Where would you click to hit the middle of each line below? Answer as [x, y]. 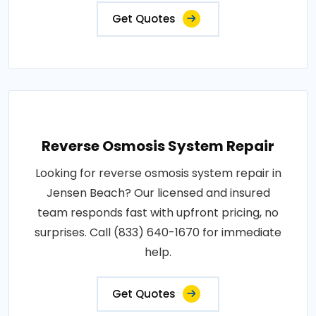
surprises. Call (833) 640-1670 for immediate [158, 232]
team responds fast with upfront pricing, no [158, 212]
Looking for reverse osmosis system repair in [158, 173]
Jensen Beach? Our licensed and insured [158, 193]
